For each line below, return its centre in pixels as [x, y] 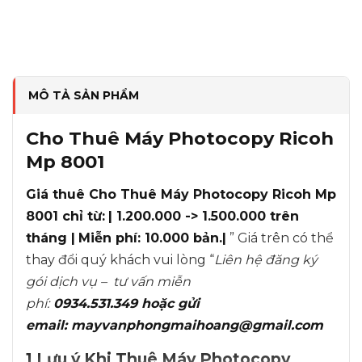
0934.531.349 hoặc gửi [124, 303]
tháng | [51, 238]
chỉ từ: [84, 216]
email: [48, 325]
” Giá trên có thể [280, 238]
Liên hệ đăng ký [266, 259]
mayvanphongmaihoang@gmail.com [197, 325]
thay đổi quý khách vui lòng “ [120, 259]
